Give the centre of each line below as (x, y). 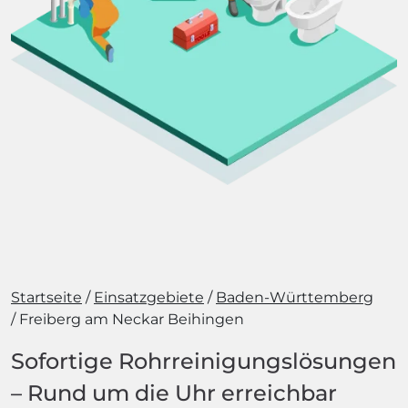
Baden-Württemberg (295, 297)
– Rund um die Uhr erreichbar (174, 393)
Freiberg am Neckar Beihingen (132, 319)
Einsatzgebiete (149, 297)
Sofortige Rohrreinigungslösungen (204, 361)
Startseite (46, 297)
